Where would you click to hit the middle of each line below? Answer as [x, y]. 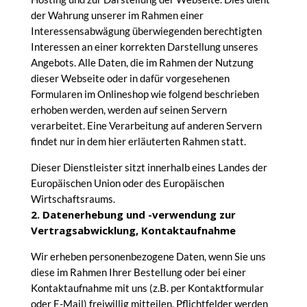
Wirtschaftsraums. [73, 199]
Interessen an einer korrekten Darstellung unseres [144, 47]
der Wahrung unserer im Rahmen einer [117, 15]
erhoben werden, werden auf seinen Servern [128, 110]
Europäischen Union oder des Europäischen [127, 183]
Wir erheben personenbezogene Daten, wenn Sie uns [148, 256]
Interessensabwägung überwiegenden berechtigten [146, 31]
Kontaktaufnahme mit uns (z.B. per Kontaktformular [147, 288]
